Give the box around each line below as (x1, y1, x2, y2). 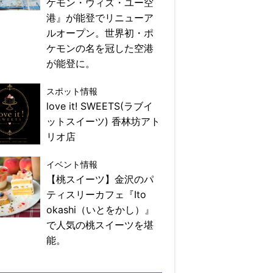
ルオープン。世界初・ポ (46, 27, 154, 40)
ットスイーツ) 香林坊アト (46, 115, 160, 128)
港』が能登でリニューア (46, 12, 154, 24)
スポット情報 (46, 86, 97, 97)
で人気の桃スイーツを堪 (46, 219, 154, 232)
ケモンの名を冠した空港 (46, 42, 154, 55)
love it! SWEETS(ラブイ (46, 100, 153, 113)
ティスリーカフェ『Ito (46, 188, 146, 201)
